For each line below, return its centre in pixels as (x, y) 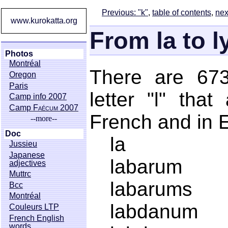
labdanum (154, 212)
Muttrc (20, 174)
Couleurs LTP (34, 207)
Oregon (22, 74)
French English (36, 218)
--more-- (44, 119)
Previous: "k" (125, 12)
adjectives (27, 163)
